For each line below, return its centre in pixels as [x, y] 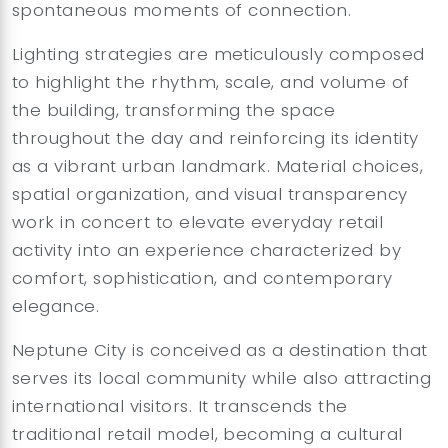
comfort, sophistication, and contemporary [202, 278]
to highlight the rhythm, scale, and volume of [211, 82]
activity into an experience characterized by [207, 250]
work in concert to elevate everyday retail [198, 222]
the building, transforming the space [174, 110]
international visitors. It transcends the [180, 406]
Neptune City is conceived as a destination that [220, 350]
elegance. [56, 306]
